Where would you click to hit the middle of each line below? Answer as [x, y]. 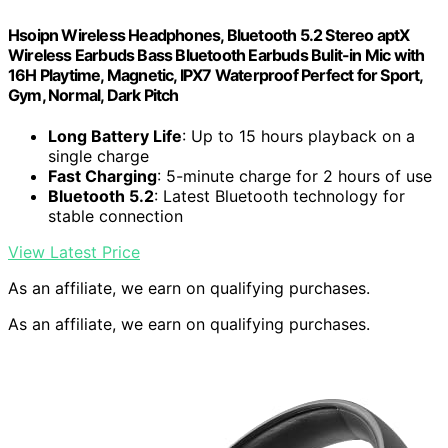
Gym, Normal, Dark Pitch [93, 95]
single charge [98, 156]
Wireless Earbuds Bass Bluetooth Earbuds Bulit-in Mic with [216, 55]
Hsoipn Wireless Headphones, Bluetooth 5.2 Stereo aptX [209, 35]
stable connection [115, 216]
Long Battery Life [115, 136]
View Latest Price [74, 252]
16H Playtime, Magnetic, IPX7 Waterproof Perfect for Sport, [215, 75]
